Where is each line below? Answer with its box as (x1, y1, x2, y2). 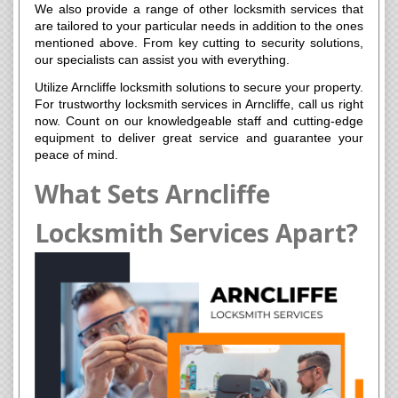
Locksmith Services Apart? (35, 216, 358, 251)
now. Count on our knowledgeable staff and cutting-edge (35, 114, 363, 129)
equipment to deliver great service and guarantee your (35, 131, 363, 146)
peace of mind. (35, 147, 118, 163)
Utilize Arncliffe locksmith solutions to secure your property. (35, 80, 363, 95)
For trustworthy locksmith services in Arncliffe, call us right (35, 97, 363, 112)
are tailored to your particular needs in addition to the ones (35, 19, 363, 34)
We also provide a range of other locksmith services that (35, 2, 363, 17)
